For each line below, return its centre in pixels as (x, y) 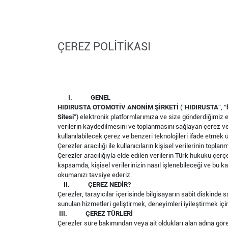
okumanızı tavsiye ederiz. (95, 175)
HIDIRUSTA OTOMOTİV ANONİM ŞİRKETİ (119, 107)
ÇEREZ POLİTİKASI (104, 47)
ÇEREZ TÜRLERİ (109, 213)
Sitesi (66, 117)
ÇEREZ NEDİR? (109, 184)
